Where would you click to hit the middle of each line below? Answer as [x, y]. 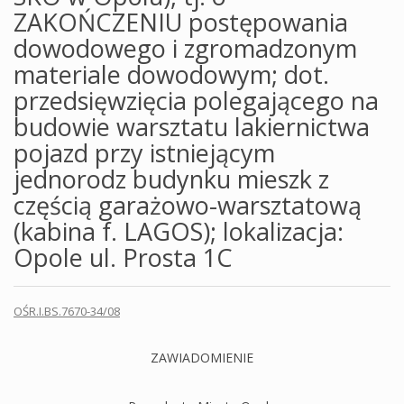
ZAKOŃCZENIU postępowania [181, 22]
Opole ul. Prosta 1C [123, 257]
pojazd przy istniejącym [144, 153]
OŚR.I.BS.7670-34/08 [67, 311]
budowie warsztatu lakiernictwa [192, 127]
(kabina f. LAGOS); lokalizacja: [179, 231]
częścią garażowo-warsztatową [188, 205]
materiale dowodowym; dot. [171, 74]
